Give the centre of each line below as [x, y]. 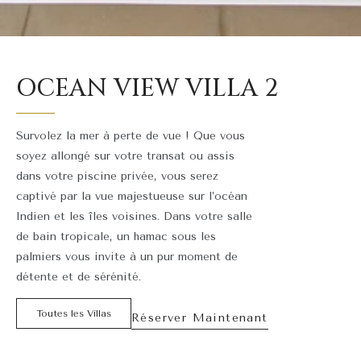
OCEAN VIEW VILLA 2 [147, 88]
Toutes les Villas [74, 314]
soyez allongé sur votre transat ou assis [125, 156]
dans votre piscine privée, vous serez [117, 176]
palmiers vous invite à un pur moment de [127, 256]
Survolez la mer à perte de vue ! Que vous [131, 135]
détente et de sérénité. [79, 276]
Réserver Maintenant [200, 317]
